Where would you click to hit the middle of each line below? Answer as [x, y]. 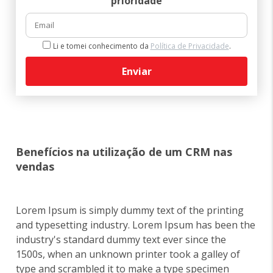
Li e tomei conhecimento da [101, 46]
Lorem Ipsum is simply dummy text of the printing [130, 210]
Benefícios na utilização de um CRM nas [124, 152]
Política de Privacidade [190, 46]
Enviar [136, 71]
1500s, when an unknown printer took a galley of [128, 254]
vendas [35, 166]
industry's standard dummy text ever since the [121, 239]
